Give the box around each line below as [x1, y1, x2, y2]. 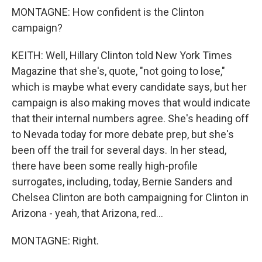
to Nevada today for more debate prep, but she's [12, 128, 234, 140]
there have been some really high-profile [12, 160, 198, 172]
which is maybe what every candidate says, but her [12, 81, 247, 93]
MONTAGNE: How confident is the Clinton [12, 6, 204, 18]
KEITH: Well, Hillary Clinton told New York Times [12, 49, 232, 61]
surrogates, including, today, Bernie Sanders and [12, 175, 232, 188]
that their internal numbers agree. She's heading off [12, 112, 249, 125]
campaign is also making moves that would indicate [12, 96, 250, 109]
